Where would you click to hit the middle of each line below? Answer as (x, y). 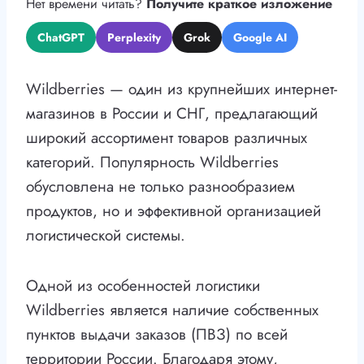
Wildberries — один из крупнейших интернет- (182, 89)
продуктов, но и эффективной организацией (173, 211)
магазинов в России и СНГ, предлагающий (172, 114)
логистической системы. (106, 236)
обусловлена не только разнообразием (160, 187)
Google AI (260, 38)
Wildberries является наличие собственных (172, 310)
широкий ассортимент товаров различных (167, 138)
